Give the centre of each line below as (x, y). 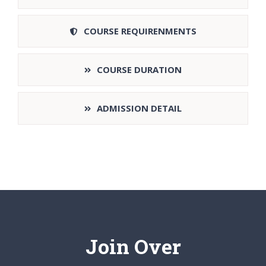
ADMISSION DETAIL (139, 108)
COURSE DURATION (139, 69)
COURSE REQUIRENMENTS (140, 31)
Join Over (133, 246)
